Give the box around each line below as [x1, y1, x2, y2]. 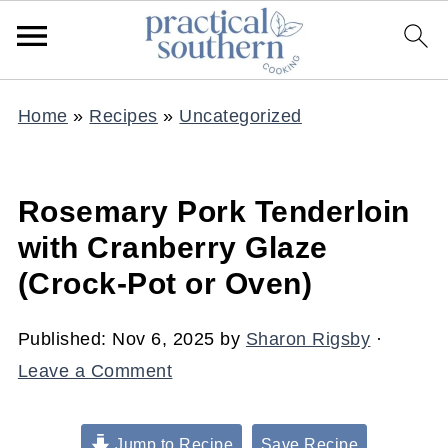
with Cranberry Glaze [17, 231, 328, 264]
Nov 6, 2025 [112, 329, 215, 349]
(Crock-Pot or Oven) [17, 267, 313, 300]
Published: [17, 329, 113, 349]
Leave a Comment [17, 361, 173, 381]
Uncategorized [179, 106, 302, 126]
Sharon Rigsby [245, 329, 371, 349]
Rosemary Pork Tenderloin [17, 195, 410, 228]
